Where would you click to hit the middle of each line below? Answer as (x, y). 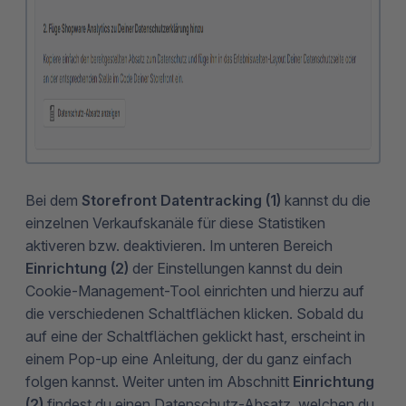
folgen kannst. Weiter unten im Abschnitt (159, 381)
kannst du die (326, 200)
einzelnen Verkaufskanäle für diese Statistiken (175, 222)
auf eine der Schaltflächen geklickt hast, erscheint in (195, 336)
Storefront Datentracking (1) (181, 200)
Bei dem (53, 200)
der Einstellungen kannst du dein (236, 268)
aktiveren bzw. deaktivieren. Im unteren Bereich (179, 245)
